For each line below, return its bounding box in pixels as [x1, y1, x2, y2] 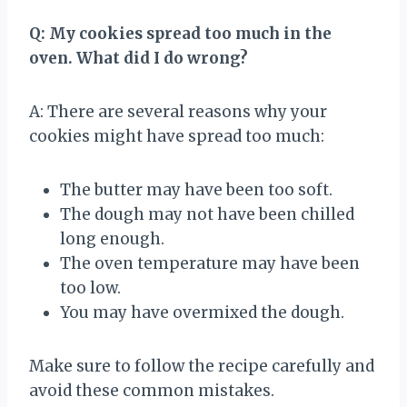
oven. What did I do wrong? [29, 47, 248, 68]
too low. [60, 277, 121, 298]
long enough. [60, 228, 164, 249]
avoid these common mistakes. [29, 380, 274, 401]
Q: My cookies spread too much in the [29, 23, 332, 44]
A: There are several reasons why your [29, 101, 327, 122]
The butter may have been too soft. [60, 179, 333, 200]
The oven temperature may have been [60, 253, 360, 273]
